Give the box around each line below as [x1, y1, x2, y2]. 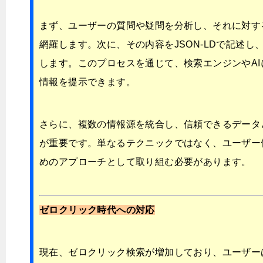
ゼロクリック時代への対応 [39, 205, 155, 215]
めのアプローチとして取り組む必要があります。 [39, 157, 251, 167]
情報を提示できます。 [39, 77, 136, 87]
